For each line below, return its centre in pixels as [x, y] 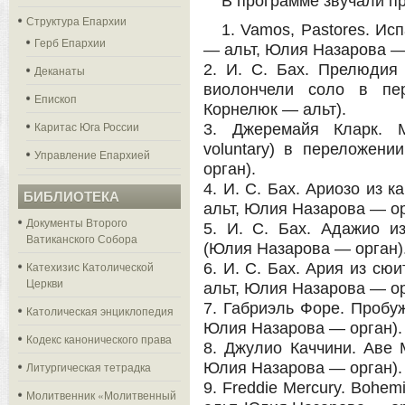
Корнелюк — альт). [275, 110]
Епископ [56, 98]
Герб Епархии [70, 42]
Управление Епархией [92, 154]
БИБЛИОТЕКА [71, 197]
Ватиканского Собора [82, 238]
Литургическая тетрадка [89, 367]
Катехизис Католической [90, 266]
